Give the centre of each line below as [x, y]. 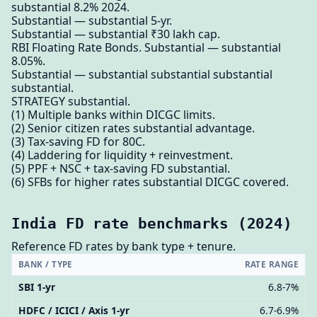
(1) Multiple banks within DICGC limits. [113, 115]
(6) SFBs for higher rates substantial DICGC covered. [150, 182]
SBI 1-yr [36, 287]
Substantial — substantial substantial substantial [142, 75]
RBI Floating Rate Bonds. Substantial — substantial [146, 48]
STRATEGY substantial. [71, 102]
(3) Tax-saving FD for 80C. [78, 142]
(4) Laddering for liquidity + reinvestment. [122, 155]
